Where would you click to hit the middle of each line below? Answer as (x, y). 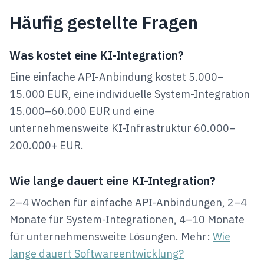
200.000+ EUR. (47, 145)
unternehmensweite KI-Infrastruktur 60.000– (123, 128)
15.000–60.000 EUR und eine (82, 111)
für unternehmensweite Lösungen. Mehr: (110, 237)
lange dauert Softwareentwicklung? (97, 254)
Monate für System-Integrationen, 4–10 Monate (127, 220)
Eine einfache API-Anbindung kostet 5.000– (117, 77)
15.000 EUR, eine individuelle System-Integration (130, 94)
